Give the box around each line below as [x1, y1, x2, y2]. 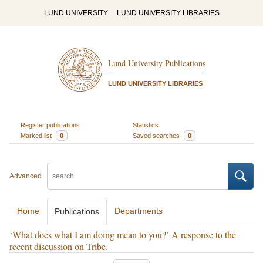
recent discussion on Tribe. [9, 240, 108, 252]
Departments [114, 206, 163, 215]
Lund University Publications [107, 58, 205, 69]
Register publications [20, 121, 80, 129]
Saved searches [133, 131, 181, 139]
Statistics [133, 121, 159, 129]
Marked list [20, 131, 53, 139]
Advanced [9, 172, 42, 180]
